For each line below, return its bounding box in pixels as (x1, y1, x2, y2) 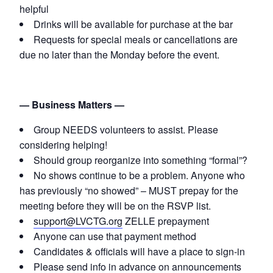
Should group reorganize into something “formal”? (34, 153, 247, 168)
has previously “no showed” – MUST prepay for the (19, 183, 238, 198)
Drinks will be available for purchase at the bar (34, 17, 233, 32)
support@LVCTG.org (34, 214, 122, 229)
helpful (19, 2, 49, 16)
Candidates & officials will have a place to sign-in (34, 244, 245, 259)
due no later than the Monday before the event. (19, 48, 219, 62)
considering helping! (19, 138, 107, 152)
